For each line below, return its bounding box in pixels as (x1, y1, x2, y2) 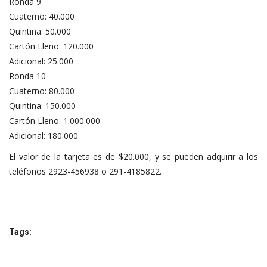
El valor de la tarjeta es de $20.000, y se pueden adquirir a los (9, 150, 258, 162)
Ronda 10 (9, 70, 46, 82)
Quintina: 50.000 (9, 25, 71, 37)
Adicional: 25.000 (9, 55, 73, 67)
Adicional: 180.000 (9, 129, 78, 141)
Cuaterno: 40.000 (9, 10, 74, 22)
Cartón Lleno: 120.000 (9, 40, 94, 52)
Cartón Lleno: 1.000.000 (9, 114, 100, 126)
